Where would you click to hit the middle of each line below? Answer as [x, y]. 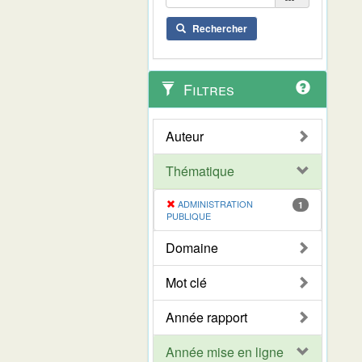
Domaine [192, 247]
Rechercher [220, 28]
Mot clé [186, 282]
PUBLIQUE [189, 215]
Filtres [207, 88]
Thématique [200, 170]
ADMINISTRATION [215, 203]
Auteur [185, 136]
